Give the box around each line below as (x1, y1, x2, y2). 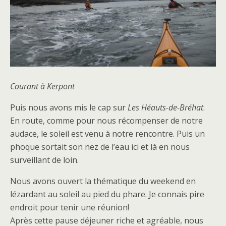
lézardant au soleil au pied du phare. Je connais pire (10, 189, 204, 200)
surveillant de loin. (10, 154, 79, 165)
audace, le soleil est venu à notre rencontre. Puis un (10, 128, 205, 139)
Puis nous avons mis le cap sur (10, 102, 128, 113)
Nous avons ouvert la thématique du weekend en (10, 176, 196, 187)
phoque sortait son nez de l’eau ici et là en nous (10, 141, 190, 152)
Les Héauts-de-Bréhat (128, 102, 203, 113)
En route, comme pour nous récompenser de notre (10, 115, 203, 126)
